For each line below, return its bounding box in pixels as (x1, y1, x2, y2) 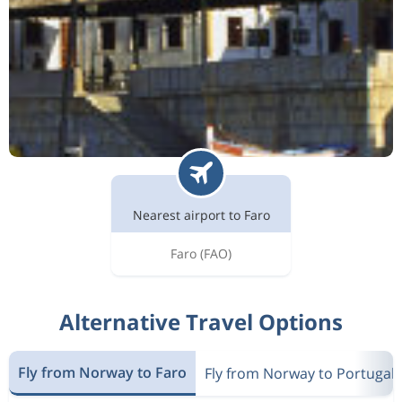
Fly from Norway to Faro (18, 362, 187, 382)
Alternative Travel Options (59, 307, 343, 336)
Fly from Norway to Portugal (205, 363, 395, 383)
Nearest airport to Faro (132, 206, 270, 223)
